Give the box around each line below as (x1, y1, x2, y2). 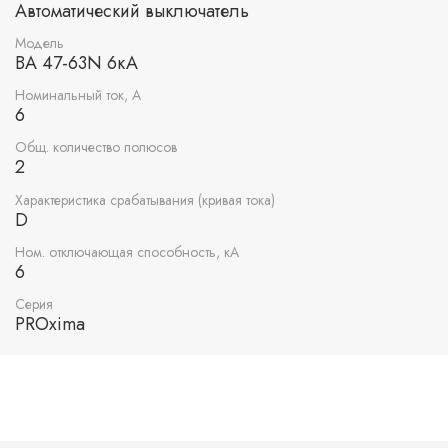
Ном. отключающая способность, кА (15, 241, 239, 262)
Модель (15, 32, 64, 53)
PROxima (15, 310, 85, 337)
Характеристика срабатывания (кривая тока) (15, 189, 275, 210)
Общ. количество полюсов (15, 137, 177, 158)
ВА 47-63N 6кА (15, 49, 138, 76)
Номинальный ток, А (15, 85, 141, 106)
